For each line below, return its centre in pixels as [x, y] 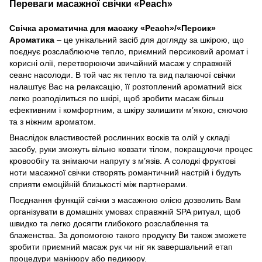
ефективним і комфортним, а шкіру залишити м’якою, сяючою [129, 110]
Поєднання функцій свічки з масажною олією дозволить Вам [125, 200]
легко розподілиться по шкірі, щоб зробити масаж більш [116, 98]
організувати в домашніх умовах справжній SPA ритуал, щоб [125, 211]
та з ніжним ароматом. [53, 121]
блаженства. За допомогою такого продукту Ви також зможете [128, 235]
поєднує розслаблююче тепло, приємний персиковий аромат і [129, 51]
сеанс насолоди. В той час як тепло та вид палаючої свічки [123, 75]
